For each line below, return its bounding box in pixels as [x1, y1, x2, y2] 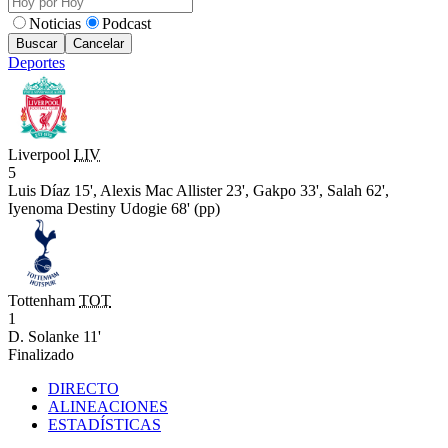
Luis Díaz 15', [8, 182, 97, 199]
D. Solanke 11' [8, 328, 101, 345]
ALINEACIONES [48, 398, 168, 415]
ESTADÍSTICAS [48, 416, 161, 433]
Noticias [29, 15, 81, 32]
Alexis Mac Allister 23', [100, 182, 249, 199]
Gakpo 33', [253, 182, 323, 199]
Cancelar [73, 36, 124, 51]
